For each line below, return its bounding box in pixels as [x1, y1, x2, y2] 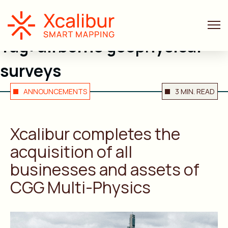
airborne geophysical [38, 35, 202, 58]
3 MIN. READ [175, 87, 215, 96]
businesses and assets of [10, 158, 199, 181]
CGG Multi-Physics [10, 176, 151, 198]
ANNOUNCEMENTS [23, 87, 87, 96]
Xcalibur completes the [10, 123, 180, 145]
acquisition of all [10, 140, 132, 163]
